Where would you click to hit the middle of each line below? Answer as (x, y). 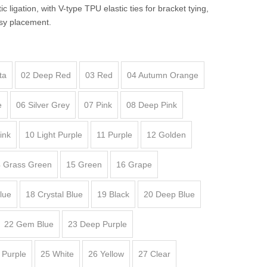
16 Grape (134, 164)
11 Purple (114, 135)
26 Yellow (106, 254)
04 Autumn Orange (163, 75)
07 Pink (98, 105)
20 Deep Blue (169, 194)
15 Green (84, 164)
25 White (57, 254)
